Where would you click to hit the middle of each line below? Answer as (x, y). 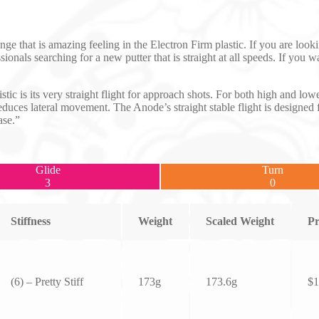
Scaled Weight (240, 221)
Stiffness (31, 221)
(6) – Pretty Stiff (47, 281)
